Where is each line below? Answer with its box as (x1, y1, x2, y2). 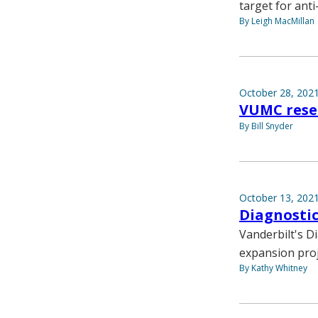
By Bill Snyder (239, 120, 293, 133)
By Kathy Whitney (239, 262, 307, 275)
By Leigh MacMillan (239, 15, 314, 28)
